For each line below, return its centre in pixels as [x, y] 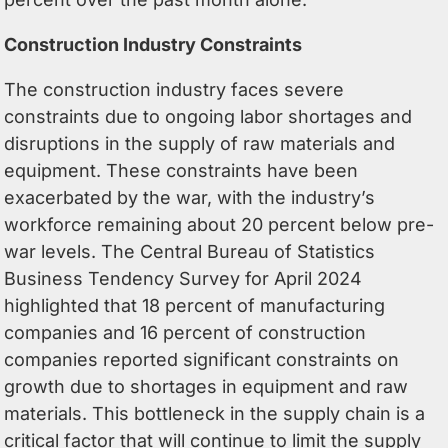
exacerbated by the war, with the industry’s [190, 197]
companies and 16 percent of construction [185, 332]
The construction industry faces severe [174, 89]
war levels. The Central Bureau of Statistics [190, 251]
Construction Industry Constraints [153, 44]
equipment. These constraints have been [181, 170]
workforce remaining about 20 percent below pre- [219, 224]
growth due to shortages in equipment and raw [206, 386]
